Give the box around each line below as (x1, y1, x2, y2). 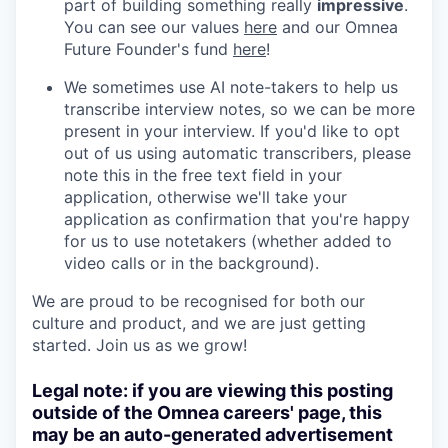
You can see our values (64, 16, 244, 37)
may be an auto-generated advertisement (32, 423, 393, 445)
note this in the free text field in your (64, 164, 342, 185)
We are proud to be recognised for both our (32, 290, 365, 311)
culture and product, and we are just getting (32, 312, 366, 333)
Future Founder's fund (64, 38, 233, 59)
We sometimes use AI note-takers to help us (64, 76, 398, 97)
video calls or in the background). (64, 252, 319, 273)
